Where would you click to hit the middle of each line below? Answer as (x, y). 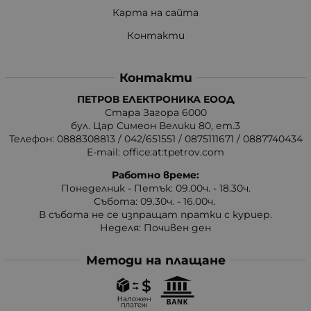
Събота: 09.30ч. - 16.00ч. (155, 201)
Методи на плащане (155, 260)
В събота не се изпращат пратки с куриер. (155, 214)
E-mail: (105, 152)
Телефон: (33, 138)
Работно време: (155, 175)
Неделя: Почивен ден (155, 227)
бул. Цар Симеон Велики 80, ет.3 (155, 125)
